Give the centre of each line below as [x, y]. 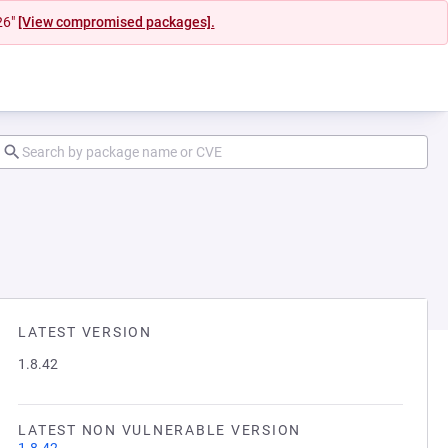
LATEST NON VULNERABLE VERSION [159, 430]
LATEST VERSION [85, 332]
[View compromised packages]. [116, 22]
